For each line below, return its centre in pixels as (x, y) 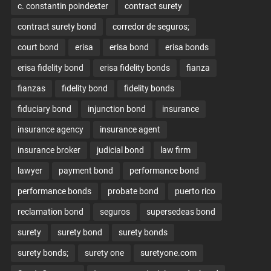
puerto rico (195, 191)
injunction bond (116, 109)
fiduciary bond (44, 109)
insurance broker (49, 150)
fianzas (31, 89)
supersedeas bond (181, 212)
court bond (38, 47)
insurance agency (50, 130)
